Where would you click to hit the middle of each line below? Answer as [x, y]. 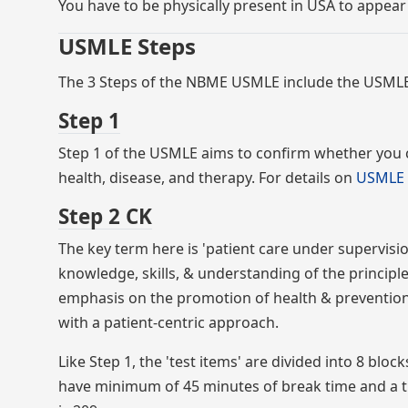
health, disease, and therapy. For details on [207, 178]
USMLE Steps [127, 46]
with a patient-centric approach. [168, 322]
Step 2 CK [105, 216]
